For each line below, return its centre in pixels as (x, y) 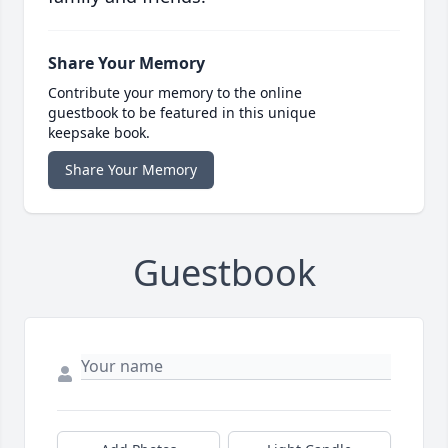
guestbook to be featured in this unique (182, 113)
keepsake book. (99, 133)
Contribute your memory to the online (175, 93)
